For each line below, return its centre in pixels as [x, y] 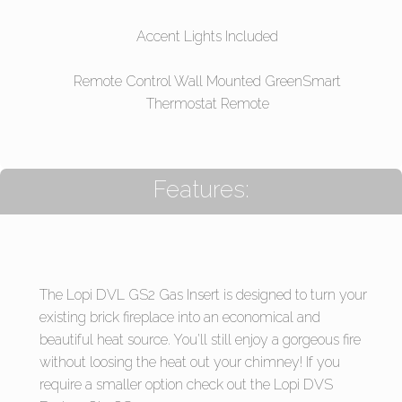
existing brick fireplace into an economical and [180, 318]
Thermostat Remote [207, 104]
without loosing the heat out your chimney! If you [190, 363]
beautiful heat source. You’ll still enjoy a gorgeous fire [200, 340]
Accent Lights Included [207, 36]
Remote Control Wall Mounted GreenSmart [207, 82]
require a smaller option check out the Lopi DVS [186, 385]
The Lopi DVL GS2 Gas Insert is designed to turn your [203, 295]
